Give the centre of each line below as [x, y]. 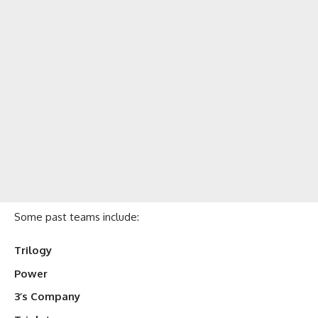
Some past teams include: [77, 216]
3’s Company [47, 297]
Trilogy [33, 251]
